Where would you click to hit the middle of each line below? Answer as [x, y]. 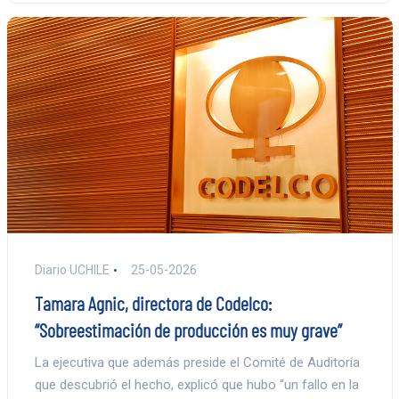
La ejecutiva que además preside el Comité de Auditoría [197, 363]
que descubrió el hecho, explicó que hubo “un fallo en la [196, 385]
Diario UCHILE [72, 270]
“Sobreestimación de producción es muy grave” [188, 330]
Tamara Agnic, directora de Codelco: [153, 303]
